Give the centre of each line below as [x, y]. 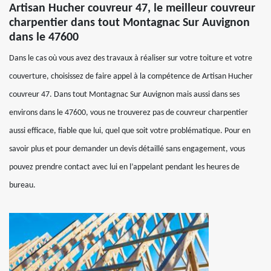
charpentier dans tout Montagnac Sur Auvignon [129, 23]
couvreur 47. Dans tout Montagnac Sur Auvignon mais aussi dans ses [124, 95]
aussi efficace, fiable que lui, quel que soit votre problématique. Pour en [130, 131]
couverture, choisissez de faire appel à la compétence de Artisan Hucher [131, 77]
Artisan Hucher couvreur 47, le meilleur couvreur [132, 8]
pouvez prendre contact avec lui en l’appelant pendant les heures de [124, 167]
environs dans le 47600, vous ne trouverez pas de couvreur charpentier [129, 113]
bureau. [22, 185]
